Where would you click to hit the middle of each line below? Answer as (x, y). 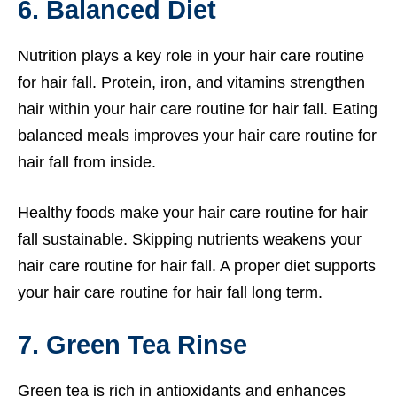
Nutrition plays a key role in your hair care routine (191, 55)
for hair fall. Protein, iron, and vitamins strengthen (191, 82)
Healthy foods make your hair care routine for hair (193, 212)
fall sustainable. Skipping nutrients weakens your (190, 239)
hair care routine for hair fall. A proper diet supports (197, 265)
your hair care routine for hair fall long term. (170, 292)
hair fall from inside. (87, 162)
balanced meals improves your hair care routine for (197, 135)
